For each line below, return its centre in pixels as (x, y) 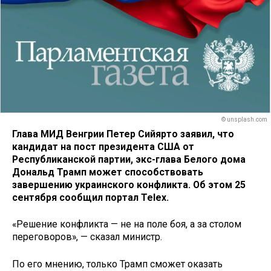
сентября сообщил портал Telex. (90, 197)
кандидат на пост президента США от (103, 146)
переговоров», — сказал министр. (87, 237)
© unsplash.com (244, 120)
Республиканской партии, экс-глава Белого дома (129, 159)
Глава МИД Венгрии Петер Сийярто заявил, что (123, 134)
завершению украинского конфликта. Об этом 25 (129, 184)
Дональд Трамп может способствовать (108, 172)
